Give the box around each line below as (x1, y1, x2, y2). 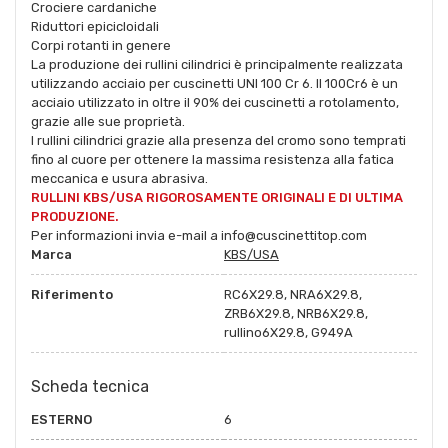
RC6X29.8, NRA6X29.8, (224, 286, 362, 302)
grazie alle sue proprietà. (31, 113, 185, 129)
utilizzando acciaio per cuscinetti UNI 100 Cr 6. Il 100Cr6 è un (31, 75, 398, 91)
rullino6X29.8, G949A (224, 324, 353, 340)
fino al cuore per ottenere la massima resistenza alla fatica (31, 151, 394, 167)
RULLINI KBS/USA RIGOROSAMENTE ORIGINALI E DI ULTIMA (31, 189, 403, 205)
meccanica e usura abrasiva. (31, 170, 208, 186)
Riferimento (31, 286, 113, 302)
